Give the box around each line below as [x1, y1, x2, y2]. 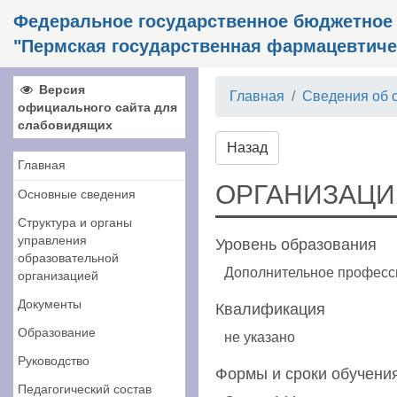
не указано [224, 330, 295, 345]
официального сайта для [18, 100, 177, 114]
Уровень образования [215, 236, 377, 253]
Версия [35, 82, 85, 97]
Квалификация [215, 300, 325, 318]
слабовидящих [18, 118, 113, 132]
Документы [18, 297, 82, 311]
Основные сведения [18, 187, 136, 201]
